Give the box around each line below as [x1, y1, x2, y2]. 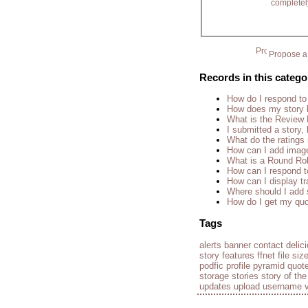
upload [234, 280, 260, 291]
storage [199, 270, 229, 281]
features [222, 250, 254, 261]
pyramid [253, 260, 285, 271]
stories [232, 270, 258, 281]
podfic [199, 260, 223, 271]
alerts [199, 239, 221, 250]
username [263, 280, 302, 291]
